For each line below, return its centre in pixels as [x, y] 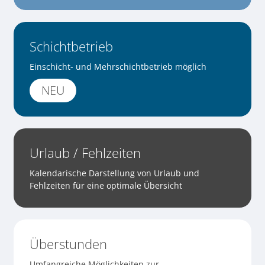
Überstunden [68, 244]
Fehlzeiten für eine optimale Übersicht [106, 186]
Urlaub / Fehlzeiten [85, 153]
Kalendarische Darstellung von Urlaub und [114, 173]
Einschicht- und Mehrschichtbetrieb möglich [118, 67]
